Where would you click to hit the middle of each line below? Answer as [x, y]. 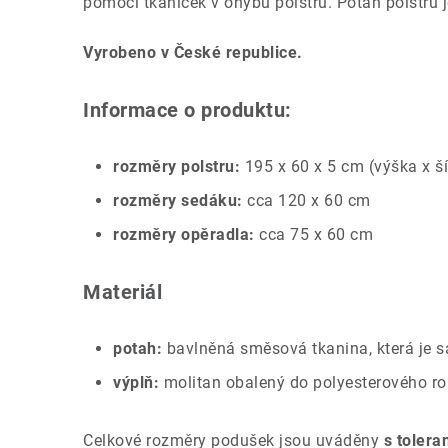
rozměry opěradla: [184, 234]
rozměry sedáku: [178, 200]
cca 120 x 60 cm [306, 200]
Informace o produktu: [187, 110]
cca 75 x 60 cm [313, 234]
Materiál [122, 292]
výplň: [136, 382]
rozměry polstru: [176, 166]
